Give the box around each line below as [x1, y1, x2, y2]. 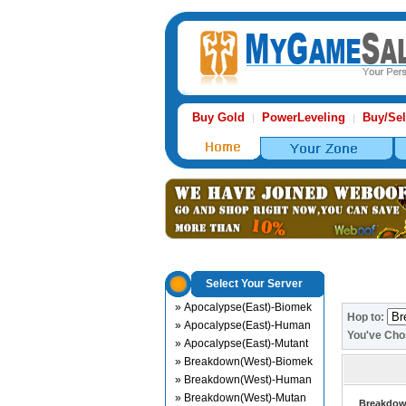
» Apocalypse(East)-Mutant [175, 337, 308, 350]
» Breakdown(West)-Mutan [175, 391, 306, 404]
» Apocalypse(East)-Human [175, 319, 311, 332]
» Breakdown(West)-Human [175, 373, 312, 386]
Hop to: [347, 311, 387, 324]
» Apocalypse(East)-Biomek [175, 301, 312, 314]
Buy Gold [192, 111, 245, 124]
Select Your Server [205, 277, 303, 290]
